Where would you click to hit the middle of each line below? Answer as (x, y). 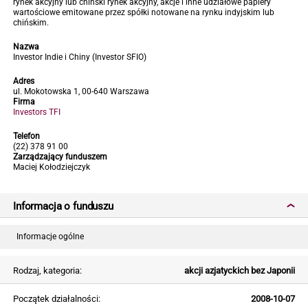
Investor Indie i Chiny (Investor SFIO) (80, 57)
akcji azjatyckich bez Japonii (240, 270)
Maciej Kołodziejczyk (52, 167)
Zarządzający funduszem (60, 157)
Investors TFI (37, 112)
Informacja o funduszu (63, 207)
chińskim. (31, 23)
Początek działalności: (57, 298)
